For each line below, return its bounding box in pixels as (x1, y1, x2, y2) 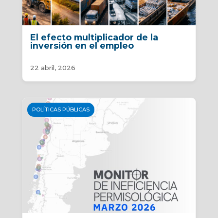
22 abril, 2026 (30, 63, 75, 72)
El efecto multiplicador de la (30, 32, 158, 42)
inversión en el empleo (30, 40, 134, 51)
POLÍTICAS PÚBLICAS (32, 106, 90, 113)
